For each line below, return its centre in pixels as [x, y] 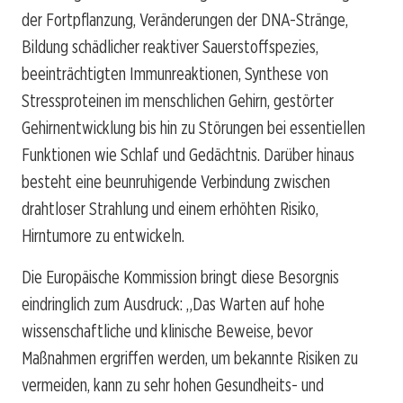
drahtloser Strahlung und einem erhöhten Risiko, [170, 209]
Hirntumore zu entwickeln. [103, 236]
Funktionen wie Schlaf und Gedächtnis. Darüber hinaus [188, 155]
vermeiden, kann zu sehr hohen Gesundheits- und [173, 385]
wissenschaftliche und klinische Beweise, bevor [167, 331]
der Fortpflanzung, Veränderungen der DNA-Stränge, [185, 20]
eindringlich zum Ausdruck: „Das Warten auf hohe [173, 304]
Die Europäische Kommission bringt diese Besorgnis [180, 278]
